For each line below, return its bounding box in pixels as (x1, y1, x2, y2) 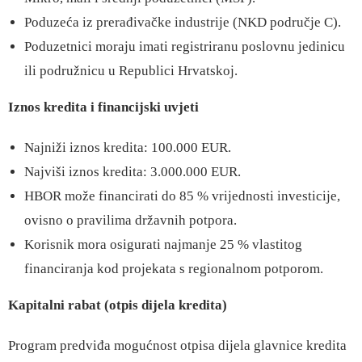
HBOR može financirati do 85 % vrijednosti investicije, (24, 188, 340, 204)
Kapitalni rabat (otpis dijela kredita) (8, 297, 227, 313)
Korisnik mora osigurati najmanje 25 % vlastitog (24, 237, 302, 252)
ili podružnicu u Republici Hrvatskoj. (24, 63, 238, 78)
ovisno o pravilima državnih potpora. (24, 213, 237, 228)
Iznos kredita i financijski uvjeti (8, 99, 199, 115)
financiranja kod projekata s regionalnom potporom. (24, 261, 323, 276)
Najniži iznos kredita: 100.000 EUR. (24, 140, 231, 155)
